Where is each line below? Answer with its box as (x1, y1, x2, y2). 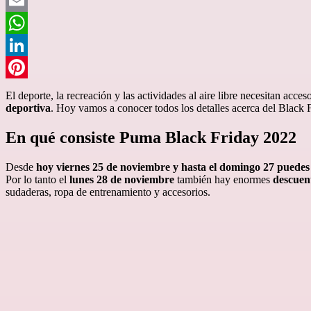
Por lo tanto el (6, 173, 69, 185)
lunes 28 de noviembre (69, 173, 174, 185)
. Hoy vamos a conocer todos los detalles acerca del (51, 101, 276, 114)
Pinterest (6, 83, 43, 95)
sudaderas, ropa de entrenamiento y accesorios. (6, 185, 210, 198)
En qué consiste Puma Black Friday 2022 (6, 128, 296, 146)
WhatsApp (6, 38, 53, 51)
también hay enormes (174, 173, 273, 185)
